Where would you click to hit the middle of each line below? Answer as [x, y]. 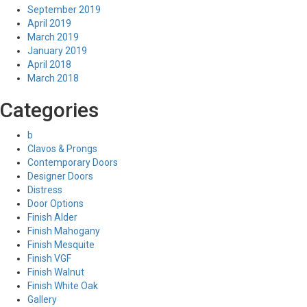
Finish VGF [49, 258]
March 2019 [53, 37]
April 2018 [49, 64]
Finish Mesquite [61, 245]
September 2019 [64, 10]
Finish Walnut [56, 272]
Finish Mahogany [64, 231]
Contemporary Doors [73, 162]
